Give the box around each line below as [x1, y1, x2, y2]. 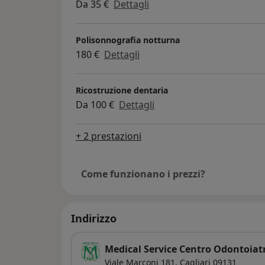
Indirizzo [71, 211, 117, 225]
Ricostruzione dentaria [76, 85, 168, 96]
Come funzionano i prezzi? [81, 167, 205, 180]
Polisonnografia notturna [76, 34, 180, 46]
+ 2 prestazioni [76, 129, 141, 143]
